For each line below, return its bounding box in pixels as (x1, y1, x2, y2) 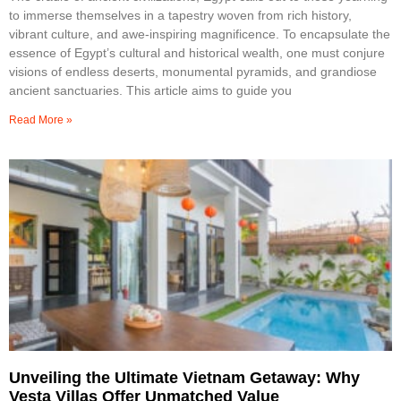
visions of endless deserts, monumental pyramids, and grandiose (9, 64, 377, 80)
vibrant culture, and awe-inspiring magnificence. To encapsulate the (9, 27, 390, 42)
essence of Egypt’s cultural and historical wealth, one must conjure (9, 46, 385, 61)
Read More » (9, 114, 73, 127)
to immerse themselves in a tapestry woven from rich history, (9, 8, 352, 23)
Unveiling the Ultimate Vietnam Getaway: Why (9, 369, 360, 388)
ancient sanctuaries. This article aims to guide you (9, 83, 292, 98)
